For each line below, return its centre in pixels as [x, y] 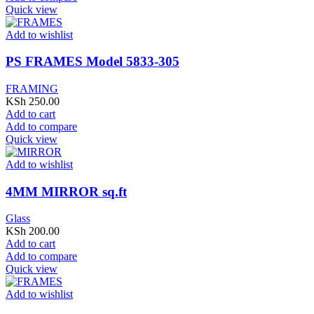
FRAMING [32, 88]
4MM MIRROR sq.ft [66, 191]
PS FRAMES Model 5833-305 [93, 62]
